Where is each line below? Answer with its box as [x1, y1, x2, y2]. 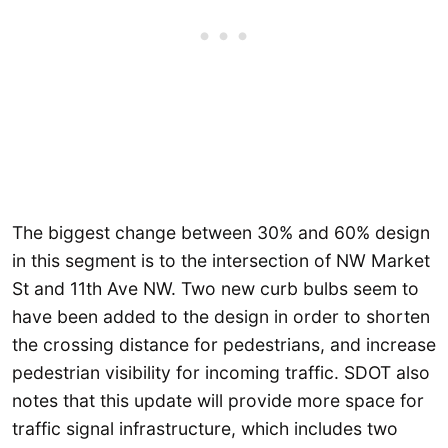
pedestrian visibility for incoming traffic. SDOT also [12, 361, 430, 383]
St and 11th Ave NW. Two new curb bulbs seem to [12, 277, 419, 299]
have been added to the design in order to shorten [12, 305, 430, 327]
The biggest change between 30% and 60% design [12, 221, 430, 243]
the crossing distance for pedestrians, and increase [12, 333, 436, 355]
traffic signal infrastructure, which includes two [12, 417, 398, 439]
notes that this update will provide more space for [12, 389, 424, 411]
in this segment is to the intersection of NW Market [12, 249, 430, 271]
